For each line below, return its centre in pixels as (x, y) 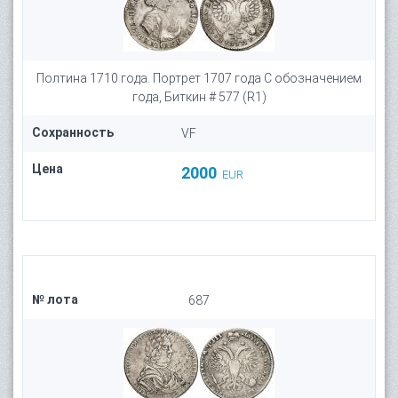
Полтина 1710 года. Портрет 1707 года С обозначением (199, 78)
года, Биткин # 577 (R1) (199, 97)
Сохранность (73, 132)
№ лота (55, 299)
